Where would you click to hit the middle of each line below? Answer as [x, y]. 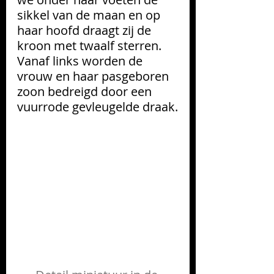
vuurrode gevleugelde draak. [98, 106]
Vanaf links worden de [81, 61]
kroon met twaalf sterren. [91, 45]
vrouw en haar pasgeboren [94, 76]
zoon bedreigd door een [86, 91]
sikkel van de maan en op [90, 15]
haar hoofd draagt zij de [86, 30]
